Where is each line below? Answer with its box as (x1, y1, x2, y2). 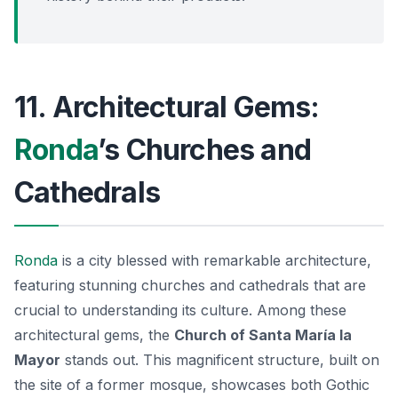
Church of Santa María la (174, 325, 352, 344)
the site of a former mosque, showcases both (14, 375, 326, 394)
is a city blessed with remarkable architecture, (58, 251, 371, 269)
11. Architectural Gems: (14, 89, 320, 124)
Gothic (326, 375, 370, 394)
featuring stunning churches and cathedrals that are (14, 275, 366, 294)
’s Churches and (98, 131, 311, 167)
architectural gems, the (14, 325, 174, 344)
